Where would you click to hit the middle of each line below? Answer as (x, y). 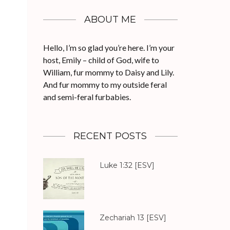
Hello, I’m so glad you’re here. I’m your (109, 47)
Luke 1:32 (116, 165)
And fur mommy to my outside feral (105, 84)
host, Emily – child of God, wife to (101, 60)
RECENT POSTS (110, 136)
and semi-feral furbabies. (87, 97)
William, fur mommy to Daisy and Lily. (108, 72)
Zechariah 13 (122, 218)
